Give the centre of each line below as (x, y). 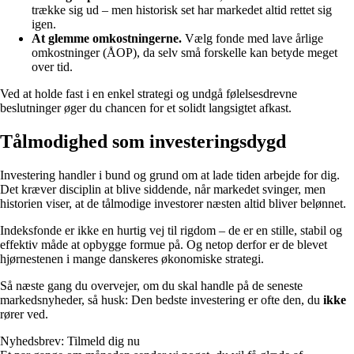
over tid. (52, 66)
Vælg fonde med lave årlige (252, 38)
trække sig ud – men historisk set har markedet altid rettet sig (182, 9)
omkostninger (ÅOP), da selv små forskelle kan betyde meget (185, 52)
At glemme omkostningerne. (107, 38)
